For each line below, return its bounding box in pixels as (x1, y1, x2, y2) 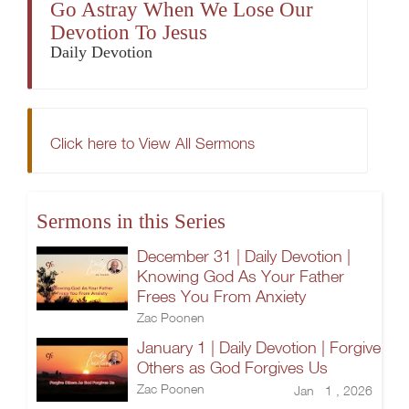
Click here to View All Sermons (50, 133, 255, 152)
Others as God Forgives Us (137, 358, 328, 377)
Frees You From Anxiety (137, 287, 306, 306)
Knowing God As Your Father (137, 267, 344, 286)
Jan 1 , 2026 (294, 383, 372, 398)
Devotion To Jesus (50, 21, 207, 44)
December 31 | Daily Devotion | (137, 246, 351, 266)
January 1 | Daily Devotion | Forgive (137, 338, 381, 357)
